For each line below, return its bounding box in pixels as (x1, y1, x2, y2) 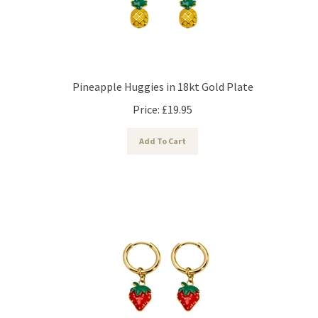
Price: (133, 95, 160, 110)
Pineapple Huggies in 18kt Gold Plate (72, 72, 253, 87)
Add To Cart (139, 128, 186, 140)
